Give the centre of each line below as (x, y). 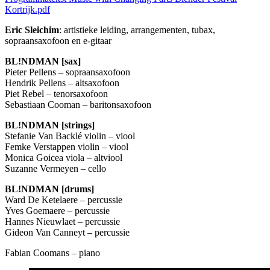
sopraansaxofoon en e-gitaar (58, 41)
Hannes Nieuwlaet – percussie (62, 222)
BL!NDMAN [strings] (50, 125)
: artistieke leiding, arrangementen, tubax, (137, 30)
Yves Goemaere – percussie (57, 211)
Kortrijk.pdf (27, 10)
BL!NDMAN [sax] (43, 61)
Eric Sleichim (32, 30)
